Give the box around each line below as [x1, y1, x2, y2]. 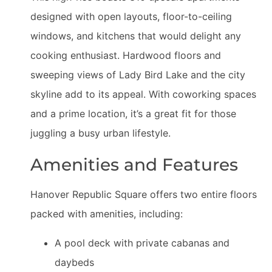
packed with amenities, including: [30, 208, 183, 220]
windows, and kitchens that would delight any [30, 30, 241, 42]
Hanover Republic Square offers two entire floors [30, 188, 257, 200]
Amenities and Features [30, 154, 238, 175]
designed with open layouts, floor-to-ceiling [30, 10, 232, 22]
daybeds [55, 256, 94, 268]
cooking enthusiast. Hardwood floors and [30, 49, 221, 61]
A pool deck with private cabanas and [55, 237, 229, 249]
